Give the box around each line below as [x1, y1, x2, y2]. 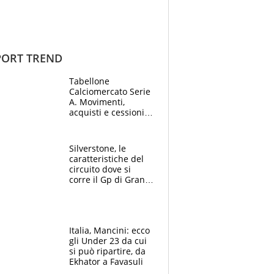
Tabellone [69, 75, 109, 87]
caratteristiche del [69, 152, 144, 165]
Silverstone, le [69, 142, 126, 154]
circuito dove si [69, 163, 131, 175]
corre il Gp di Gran [69, 173, 145, 185]
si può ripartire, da [69, 245, 146, 257]
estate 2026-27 [69, 116, 129, 128]
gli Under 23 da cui [69, 234, 147, 246]
